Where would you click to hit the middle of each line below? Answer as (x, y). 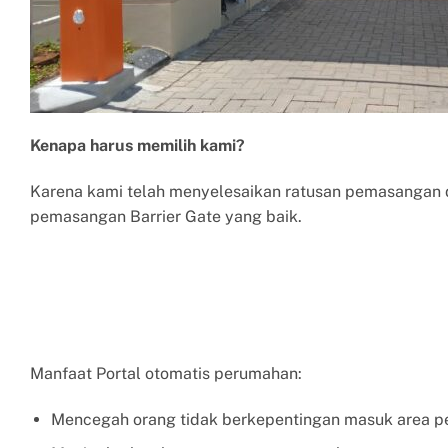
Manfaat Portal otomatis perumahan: (166, 373)
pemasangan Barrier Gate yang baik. (166, 217)
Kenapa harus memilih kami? (137, 146)
